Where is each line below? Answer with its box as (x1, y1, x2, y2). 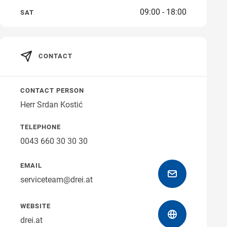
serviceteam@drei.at (20, 175, 93, 185)
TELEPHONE (20, 123, 61, 131)
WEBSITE (20, 202, 51, 210)
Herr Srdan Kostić (20, 100, 83, 110)
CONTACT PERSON (20, 87, 84, 95)
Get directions (131, 15, 177, 23)
